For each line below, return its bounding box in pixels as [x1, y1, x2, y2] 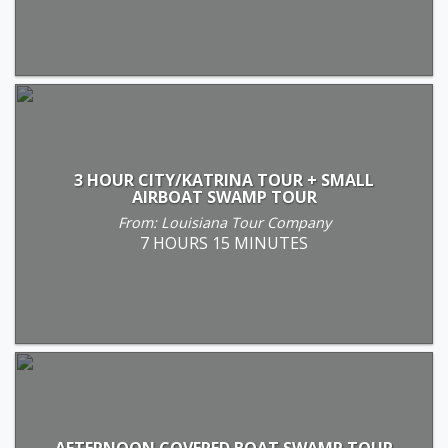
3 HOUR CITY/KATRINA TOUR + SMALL [74, 168, 374, 191]
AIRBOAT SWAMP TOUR [131, 185, 317, 208]
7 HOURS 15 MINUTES [140, 231, 308, 254]
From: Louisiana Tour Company [117, 212, 331, 232]
